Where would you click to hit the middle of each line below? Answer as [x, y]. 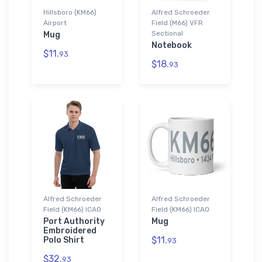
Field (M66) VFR [177, 23]
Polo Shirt [64, 240]
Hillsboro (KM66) [70, 12]
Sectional [167, 33]
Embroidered [70, 230]
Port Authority [74, 221]
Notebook [172, 45]
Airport [55, 23]
